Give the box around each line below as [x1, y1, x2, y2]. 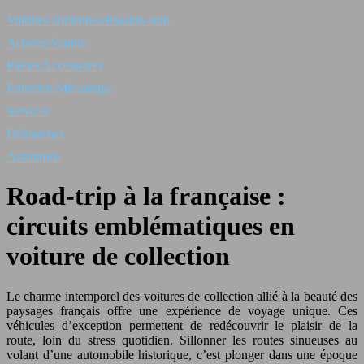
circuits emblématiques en [6, 211, 295, 241]
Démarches [6, 127, 64, 141]
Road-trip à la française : [6, 181, 286, 211]
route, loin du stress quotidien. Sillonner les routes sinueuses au [6, 332, 357, 347]
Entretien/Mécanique [6, 81, 113, 95]
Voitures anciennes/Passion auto [6, 13, 170, 27]
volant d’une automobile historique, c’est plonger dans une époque [6, 347, 357, 362]
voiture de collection [6, 241, 230, 271]
